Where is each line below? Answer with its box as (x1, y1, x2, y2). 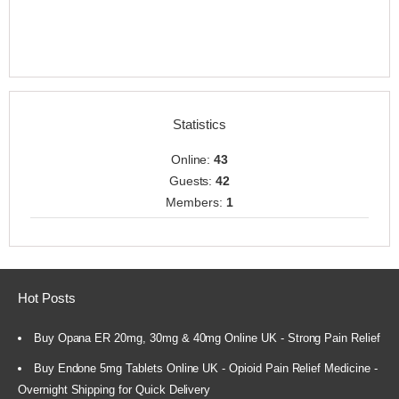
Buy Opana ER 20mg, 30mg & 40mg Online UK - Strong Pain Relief (33, 330, 380, 345)
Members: (166, 194, 226, 209)
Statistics (173, 116, 226, 132)
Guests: (168, 173, 216, 188)
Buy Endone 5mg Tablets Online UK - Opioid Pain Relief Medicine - (33, 361, 378, 375)
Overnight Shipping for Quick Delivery (18, 382, 211, 396)
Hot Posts (18, 290, 76, 306)
